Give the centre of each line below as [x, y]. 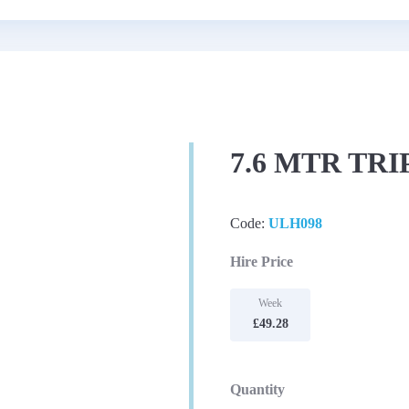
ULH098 [295, 223]
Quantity [257, 389]
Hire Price [262, 262]
